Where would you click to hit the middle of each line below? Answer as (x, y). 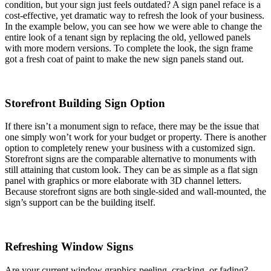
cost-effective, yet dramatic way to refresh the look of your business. (135, 15)
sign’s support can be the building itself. (83, 203)
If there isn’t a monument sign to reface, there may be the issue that (132, 126)
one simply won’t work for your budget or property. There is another (135, 137)
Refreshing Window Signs (69, 246)
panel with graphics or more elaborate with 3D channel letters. (123, 181)
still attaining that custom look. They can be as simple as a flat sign (131, 170)
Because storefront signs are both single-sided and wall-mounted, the (135, 192)
